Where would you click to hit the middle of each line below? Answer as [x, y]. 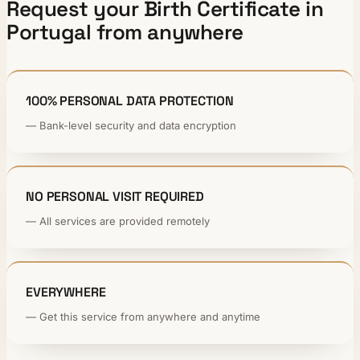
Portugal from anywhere [125, 32]
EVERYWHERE [66, 292]
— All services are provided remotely [118, 221]
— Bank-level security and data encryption [131, 125]
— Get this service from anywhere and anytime [143, 316]
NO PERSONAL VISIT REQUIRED [115, 196]
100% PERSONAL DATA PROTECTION [130, 100]
